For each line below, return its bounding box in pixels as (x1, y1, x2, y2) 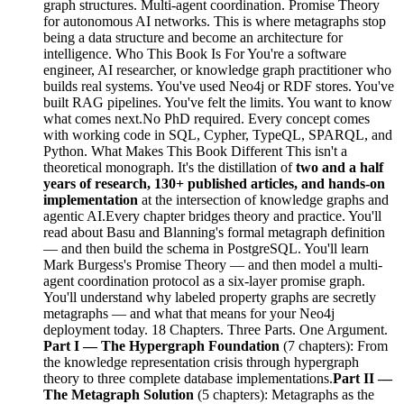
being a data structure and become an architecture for (43, 29, 343, 45)
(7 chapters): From (280, 337, 388, 353)
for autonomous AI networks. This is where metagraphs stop (43, 13, 386, 29)
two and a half (296, 159, 383, 175)
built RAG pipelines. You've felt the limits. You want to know (43, 94, 392, 110)
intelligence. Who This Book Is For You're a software (43, 45, 346, 61)
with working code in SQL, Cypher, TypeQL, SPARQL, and (43, 126, 392, 142)
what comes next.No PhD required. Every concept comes (43, 110, 370, 126)
